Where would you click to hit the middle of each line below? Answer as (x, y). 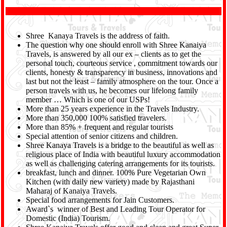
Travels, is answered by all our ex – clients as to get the (113, 54)
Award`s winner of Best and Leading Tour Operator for (116, 209)
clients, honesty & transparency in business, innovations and (122, 72)
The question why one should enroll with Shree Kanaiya (116, 45)
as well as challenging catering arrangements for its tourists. (120, 163)
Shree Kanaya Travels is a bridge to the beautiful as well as (120, 145)
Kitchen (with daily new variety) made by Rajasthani (110, 182)
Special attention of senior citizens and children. (102, 136)
